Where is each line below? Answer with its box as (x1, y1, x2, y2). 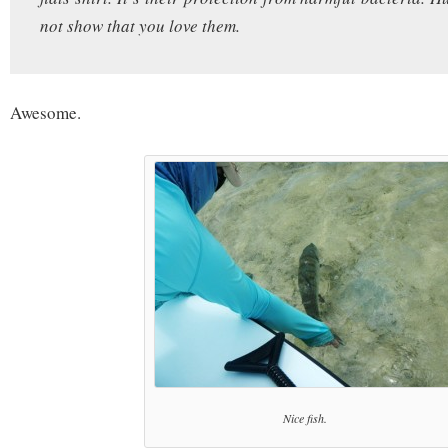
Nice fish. (282, 409, 327, 426)
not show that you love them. (40, 13, 240, 37)
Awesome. (10, 100, 81, 124)
